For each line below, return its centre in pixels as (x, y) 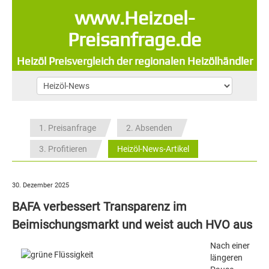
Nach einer (230, 246)
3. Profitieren (63, 149)
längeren (226, 258)
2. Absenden (149, 128)
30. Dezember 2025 (41, 185)
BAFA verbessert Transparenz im (99, 207)
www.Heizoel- (134, 18)
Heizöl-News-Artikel (153, 149)
